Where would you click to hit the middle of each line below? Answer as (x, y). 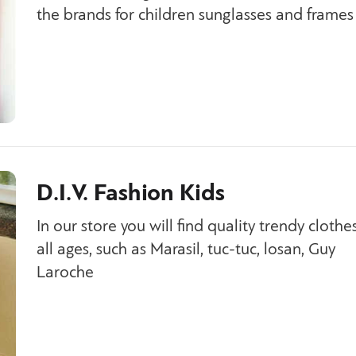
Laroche (65, 273)
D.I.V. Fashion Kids (131, 193)
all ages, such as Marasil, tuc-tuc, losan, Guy (186, 250)
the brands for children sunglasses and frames (195, 15)
